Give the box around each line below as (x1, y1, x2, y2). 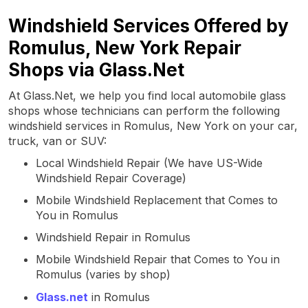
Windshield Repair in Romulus (36, 230, 190, 244)
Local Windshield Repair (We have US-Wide (36, 155, 263, 170)
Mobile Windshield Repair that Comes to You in (36, 252, 280, 266)
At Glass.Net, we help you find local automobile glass (8, 88, 286, 102)
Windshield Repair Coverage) (36, 170, 186, 185)
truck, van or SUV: (8, 133, 107, 148)
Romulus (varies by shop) (36, 267, 170, 281)
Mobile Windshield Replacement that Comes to (36, 192, 278, 207)
